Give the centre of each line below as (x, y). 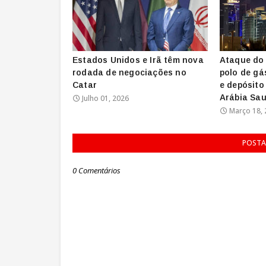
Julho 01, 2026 (105, 98)
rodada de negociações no (129, 72)
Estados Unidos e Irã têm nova (138, 60)
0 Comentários (96, 170)
